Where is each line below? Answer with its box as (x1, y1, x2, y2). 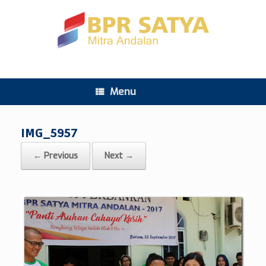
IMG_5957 (21, 126, 78, 141)
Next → (104, 150, 134, 161)
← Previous (33, 150, 78, 161)
